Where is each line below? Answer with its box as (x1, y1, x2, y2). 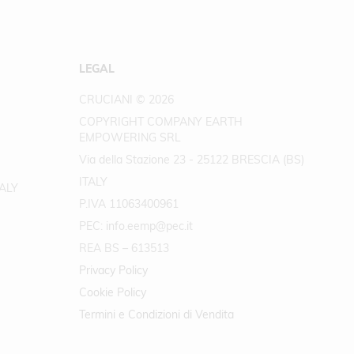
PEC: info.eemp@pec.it (79, 219, 193, 233)
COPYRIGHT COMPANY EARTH (79, 115, 243, 129)
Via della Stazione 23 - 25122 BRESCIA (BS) (79, 153, 304, 167)
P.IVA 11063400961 (79, 197, 179, 211)
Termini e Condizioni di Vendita (79, 307, 234, 322)
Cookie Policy (79, 285, 146, 299)
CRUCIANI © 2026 (79, 92, 174, 107)
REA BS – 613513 (79, 241, 169, 255)
